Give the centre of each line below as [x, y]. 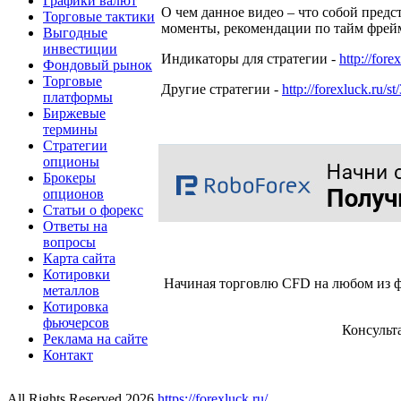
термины [70, 129]
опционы [71, 161]
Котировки [77, 274]
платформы [78, 97]
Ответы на [75, 226]
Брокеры [69, 177]
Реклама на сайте [95, 338]
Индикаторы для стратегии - [250, 59]
